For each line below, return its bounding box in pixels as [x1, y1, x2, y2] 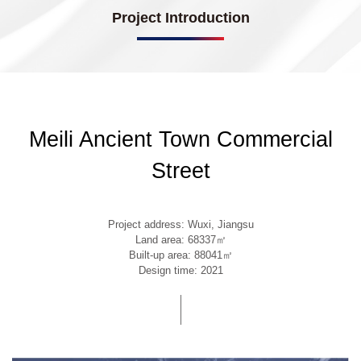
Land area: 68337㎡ [135, 234, 226, 247]
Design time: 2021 [138, 264, 223, 277]
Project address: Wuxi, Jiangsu [107, 218, 254, 231]
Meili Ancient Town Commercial [28, 127, 333, 151]
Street [151, 158, 210, 183]
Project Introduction [111, 10, 250, 27]
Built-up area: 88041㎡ [128, 249, 233, 262]
